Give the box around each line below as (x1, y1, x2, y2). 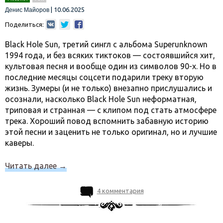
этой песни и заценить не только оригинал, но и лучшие (5, 127, 217, 136)
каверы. (5, 138, 34, 147)
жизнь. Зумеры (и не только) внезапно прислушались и (5, 84, 212, 93)
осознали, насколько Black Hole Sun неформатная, (5, 95, 197, 104)
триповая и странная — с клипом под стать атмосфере (5, 106, 217, 114)
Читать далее (5, 161, 59, 170)
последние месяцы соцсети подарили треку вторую (5, 73, 204, 82)
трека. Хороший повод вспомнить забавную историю (5, 116, 209, 125)
